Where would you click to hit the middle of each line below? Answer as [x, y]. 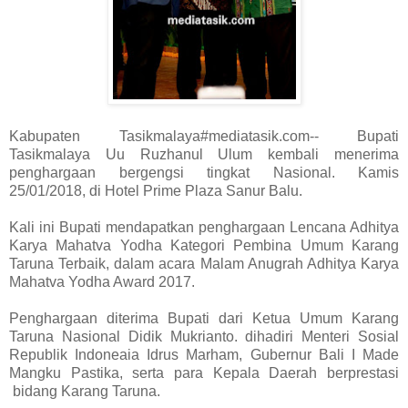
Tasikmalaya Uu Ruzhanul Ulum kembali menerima [204, 154]
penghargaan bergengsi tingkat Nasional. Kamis [204, 172]
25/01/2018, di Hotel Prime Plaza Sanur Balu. [156, 190]
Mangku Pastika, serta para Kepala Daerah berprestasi [204, 372]
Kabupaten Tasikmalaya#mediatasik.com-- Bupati [204, 136]
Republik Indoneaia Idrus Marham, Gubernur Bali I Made [204, 354]
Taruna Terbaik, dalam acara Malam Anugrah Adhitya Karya [204, 263]
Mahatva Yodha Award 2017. [102, 281]
